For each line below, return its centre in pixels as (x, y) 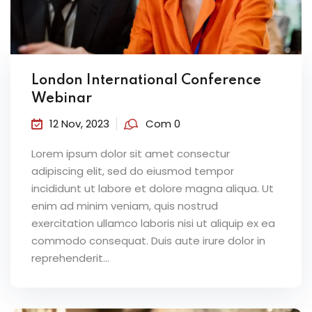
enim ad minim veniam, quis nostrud (125, 205)
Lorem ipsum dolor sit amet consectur (131, 153)
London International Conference (146, 80)
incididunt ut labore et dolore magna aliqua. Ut (153, 188)
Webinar (62, 99)
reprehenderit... (70, 258)
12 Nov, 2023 (79, 123)
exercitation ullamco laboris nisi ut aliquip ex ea (153, 223)
